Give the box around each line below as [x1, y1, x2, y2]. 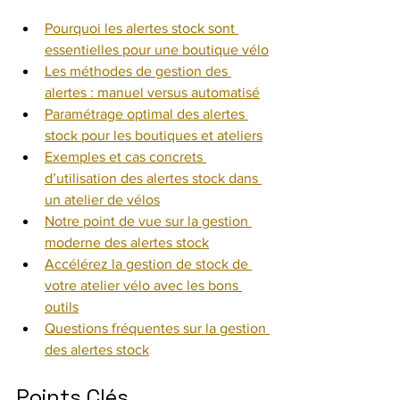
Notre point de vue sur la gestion [45, 213, 252, 229]
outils [45, 299, 79, 314]
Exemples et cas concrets [45, 149, 206, 164]
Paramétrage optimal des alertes [45, 106, 248, 121]
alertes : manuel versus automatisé [45, 85, 260, 100]
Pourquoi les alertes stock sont [45, 21, 238, 36]
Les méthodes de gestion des [45, 63, 231, 79]
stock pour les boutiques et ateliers [45, 128, 262, 143]
